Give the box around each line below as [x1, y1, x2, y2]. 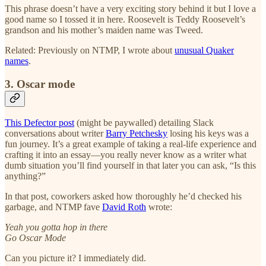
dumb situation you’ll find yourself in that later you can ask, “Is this [5, 160, 256, 171]
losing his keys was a [167, 128, 249, 139]
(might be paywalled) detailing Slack [74, 118, 214, 128]
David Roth [102, 202, 146, 213]
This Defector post [5, 118, 74, 128]
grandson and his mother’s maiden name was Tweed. [5, 25, 203, 36]
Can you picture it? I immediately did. [5, 253, 146, 264]
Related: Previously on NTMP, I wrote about [5, 45, 175, 56]
